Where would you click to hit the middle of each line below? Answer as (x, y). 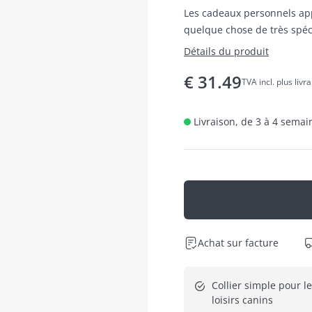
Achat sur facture (238, 242)
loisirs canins (242, 299)
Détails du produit (226, 51)
